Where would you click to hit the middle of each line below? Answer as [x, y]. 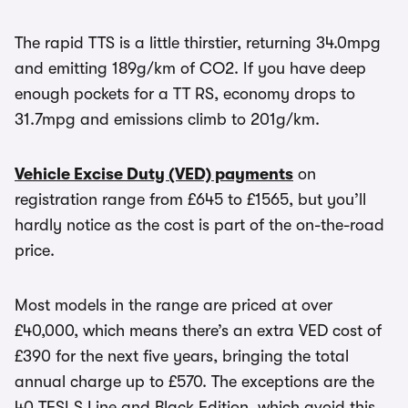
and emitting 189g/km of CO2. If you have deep [190, 69]
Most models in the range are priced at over [173, 306]
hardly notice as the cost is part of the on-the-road [199, 225]
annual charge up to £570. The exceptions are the [194, 382]
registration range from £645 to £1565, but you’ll [190, 200]
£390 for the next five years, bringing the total [182, 357]
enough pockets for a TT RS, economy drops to [185, 94]
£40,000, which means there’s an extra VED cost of [198, 331]
